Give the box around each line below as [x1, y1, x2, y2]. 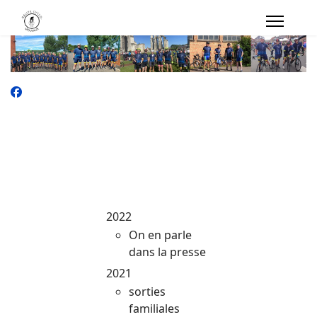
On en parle [129, 226, 192, 243]
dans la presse [129, 243, 206, 260]
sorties [129, 283, 166, 299]
